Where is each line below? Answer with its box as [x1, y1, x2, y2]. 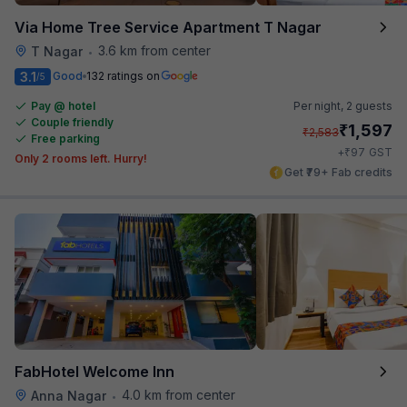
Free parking [31, 131, 100, 145]
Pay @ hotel [31, 98, 95, 113]
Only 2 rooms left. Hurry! [15, 151, 147, 165]
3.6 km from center [98, 42, 211, 58]
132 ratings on [86, 69, 160, 83]
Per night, [293, 98, 346, 113]
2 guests [346, 98, 392, 113]
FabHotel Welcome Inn [15, 362, 174, 381]
